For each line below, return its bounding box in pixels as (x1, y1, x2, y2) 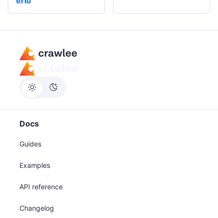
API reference (19, 182, 63, 191)
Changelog (19, 204, 54, 212)
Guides (19, 140, 41, 148)
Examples (19, 161, 50, 169)
